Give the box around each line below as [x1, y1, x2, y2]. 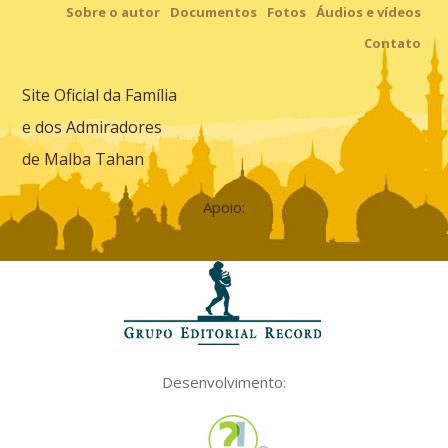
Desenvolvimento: [162, 371, 286, 392]
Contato [363, 33, 421, 52]
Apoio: [203, 196, 245, 217]
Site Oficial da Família [22, 83, 178, 106]
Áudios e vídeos [315, 2, 421, 21]
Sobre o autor [65, 2, 160, 21]
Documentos [169, 2, 257, 21]
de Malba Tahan [22, 147, 145, 170]
